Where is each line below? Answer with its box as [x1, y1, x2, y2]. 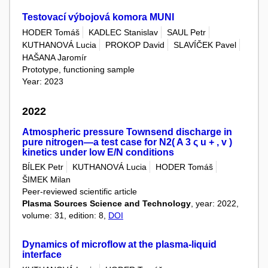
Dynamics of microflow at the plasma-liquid [22, 239, 217, 250]
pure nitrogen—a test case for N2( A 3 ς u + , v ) [22, 136, 232, 147]
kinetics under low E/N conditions [22, 147, 174, 157]
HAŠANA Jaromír [22, 53, 87, 63]
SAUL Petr [167, 27, 206, 37]
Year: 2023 [22, 77, 63, 87]
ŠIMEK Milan [22, 175, 71, 185]
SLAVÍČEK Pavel [173, 40, 236, 50]
